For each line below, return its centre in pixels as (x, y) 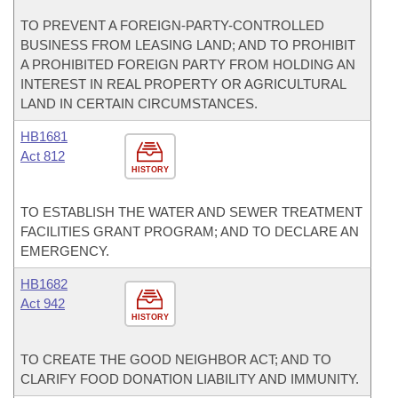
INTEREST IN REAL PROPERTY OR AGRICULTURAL (183, 84)
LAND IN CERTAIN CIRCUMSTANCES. (139, 103)
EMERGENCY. (65, 251)
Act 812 (43, 156)
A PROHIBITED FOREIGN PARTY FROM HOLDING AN (188, 64)
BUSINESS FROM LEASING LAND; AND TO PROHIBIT (188, 45)
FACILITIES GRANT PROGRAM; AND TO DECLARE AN (190, 231)
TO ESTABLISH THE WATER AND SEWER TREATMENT (191, 212)
